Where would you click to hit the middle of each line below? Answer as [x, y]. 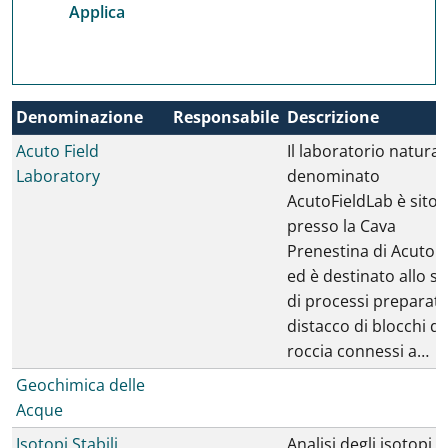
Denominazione [79, 117]
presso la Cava [341, 226]
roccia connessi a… [358, 351]
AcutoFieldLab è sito [362, 201]
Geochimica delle [80, 385]
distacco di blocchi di [365, 326]
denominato [333, 176]
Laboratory [58, 176]
